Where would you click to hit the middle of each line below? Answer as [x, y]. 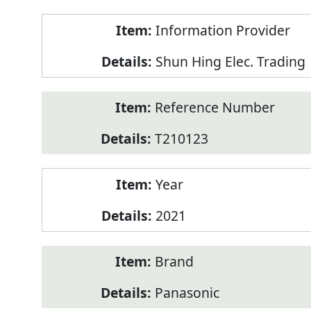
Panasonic [187, 293]
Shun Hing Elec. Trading [230, 62]
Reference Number [215, 108]
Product [66, 24]
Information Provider [222, 31]
